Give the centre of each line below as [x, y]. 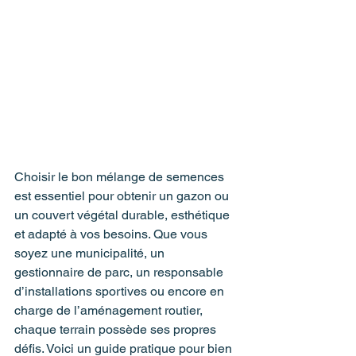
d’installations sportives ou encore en [121, 291]
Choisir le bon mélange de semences [121, 176]
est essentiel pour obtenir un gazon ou [123, 195]
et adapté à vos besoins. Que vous [112, 234]
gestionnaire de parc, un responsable [120, 272]
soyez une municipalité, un [91, 253]
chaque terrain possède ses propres [117, 329]
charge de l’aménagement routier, [110, 310]
